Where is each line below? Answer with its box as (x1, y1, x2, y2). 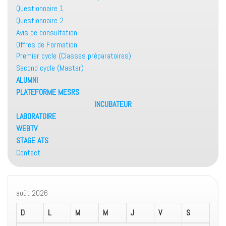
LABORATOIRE (16, 111, 56, 122)
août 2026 (16, 188, 48, 199)
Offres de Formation (16, 39, 77, 50)
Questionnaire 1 (16, 3, 64, 14)
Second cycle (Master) (16, 63, 84, 74)
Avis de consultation (16, 27, 77, 38)
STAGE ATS (16, 135, 48, 146)
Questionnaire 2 (16, 15, 64, 26)
